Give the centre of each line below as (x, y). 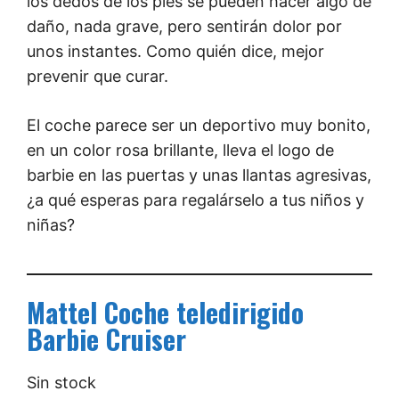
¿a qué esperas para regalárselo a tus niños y (195, 199)
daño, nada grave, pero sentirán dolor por (184, 26)
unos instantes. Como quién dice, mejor (175, 51)
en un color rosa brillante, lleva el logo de (180, 150)
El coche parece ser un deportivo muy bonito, (199, 125)
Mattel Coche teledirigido (165, 312)
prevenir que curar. (98, 76)
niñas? (51, 224)
